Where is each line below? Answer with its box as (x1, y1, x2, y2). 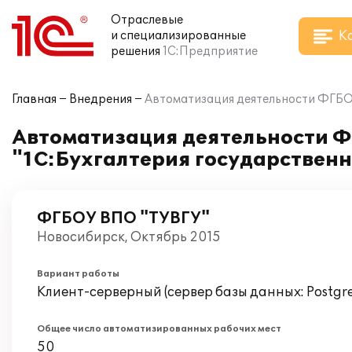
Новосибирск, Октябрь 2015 (37, 229, 221, 245)
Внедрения (69, 93, 132, 106)
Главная (12, 93, 57, 106)
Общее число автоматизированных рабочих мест (37, 324, 281, 334)
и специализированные (111, 29, 246, 42)
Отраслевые (111, 13, 183, 27)
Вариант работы (37, 269, 119, 279)
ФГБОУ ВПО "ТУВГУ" (37, 209, 210, 228)
